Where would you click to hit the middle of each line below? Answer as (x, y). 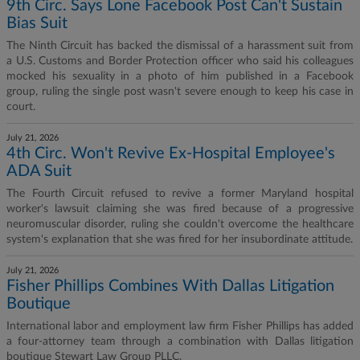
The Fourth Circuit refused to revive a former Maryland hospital (180, 194)
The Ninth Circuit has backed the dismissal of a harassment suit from (180, 46)
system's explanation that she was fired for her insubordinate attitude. (180, 239)
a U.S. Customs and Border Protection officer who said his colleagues (180, 61)
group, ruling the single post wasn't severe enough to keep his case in (180, 92)
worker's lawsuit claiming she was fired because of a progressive (180, 209)
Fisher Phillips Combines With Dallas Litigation (170, 286)
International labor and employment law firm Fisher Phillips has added (180, 326)
